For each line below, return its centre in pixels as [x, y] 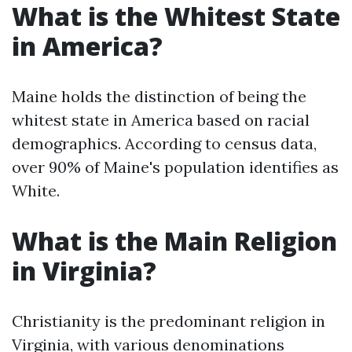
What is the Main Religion [174, 241]
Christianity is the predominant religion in [169, 321]
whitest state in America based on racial [161, 120]
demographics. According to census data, [164, 143]
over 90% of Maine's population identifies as [175, 167]
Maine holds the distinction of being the [159, 96]
